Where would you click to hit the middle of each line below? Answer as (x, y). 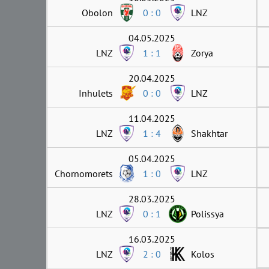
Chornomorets (84, 173)
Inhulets (96, 93)
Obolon (97, 12)
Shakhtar (209, 133)
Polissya (207, 213)
